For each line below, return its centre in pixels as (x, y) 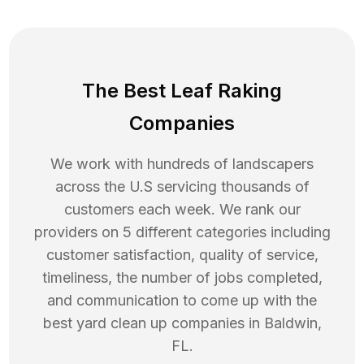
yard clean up (121, 323)
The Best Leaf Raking (182, 91)
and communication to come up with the (182, 301)
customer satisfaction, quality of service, (182, 255)
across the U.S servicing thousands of (182, 187)
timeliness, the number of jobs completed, (182, 278)
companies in (215, 323)
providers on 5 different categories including (182, 232)
